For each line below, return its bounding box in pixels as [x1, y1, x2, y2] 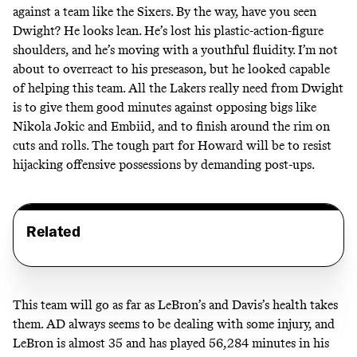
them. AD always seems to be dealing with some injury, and [13, 316, 335, 331]
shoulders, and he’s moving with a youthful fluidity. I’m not [13, 41, 338, 57]
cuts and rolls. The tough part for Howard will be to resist [13, 137, 331, 153]
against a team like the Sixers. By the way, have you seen [13, 3, 316, 19]
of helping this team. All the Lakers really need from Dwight [13, 80, 343, 96]
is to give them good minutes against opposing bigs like [13, 99, 316, 115]
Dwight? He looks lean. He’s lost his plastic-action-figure [13, 22, 324, 38]
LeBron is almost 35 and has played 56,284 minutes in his [13, 335, 329, 351]
